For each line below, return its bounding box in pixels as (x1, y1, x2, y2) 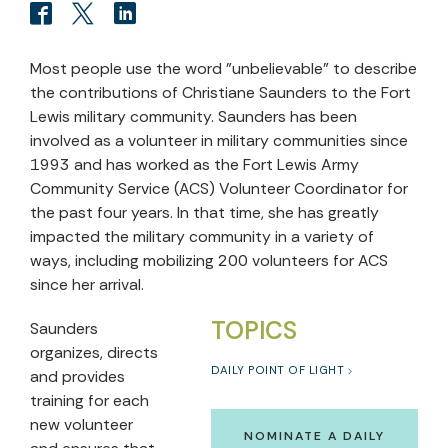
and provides (30, 366, 125, 387)
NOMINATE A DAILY (244, 428, 385, 444)
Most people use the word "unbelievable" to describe (30, 58, 417, 79)
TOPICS (211, 315, 297, 347)
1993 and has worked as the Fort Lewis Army (30, 154, 359, 175)
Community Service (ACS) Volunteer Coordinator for (30, 178, 408, 199)
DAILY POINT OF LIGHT (211, 363, 344, 378)
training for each (30, 390, 149, 411)
